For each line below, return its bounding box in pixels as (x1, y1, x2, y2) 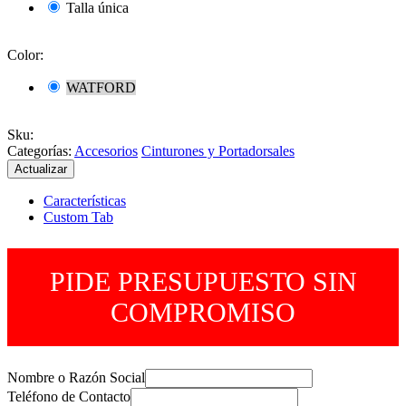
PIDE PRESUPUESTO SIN (49, 266, 357, 296)
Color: (7, 46, 43, 63)
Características (43, 192, 126, 208)
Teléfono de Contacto (7, 388, 130, 404)
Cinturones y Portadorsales (141, 142, 295, 159)
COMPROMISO (111, 296, 295, 327)
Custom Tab (43, 208, 113, 225)
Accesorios (74, 142, 138, 159)
